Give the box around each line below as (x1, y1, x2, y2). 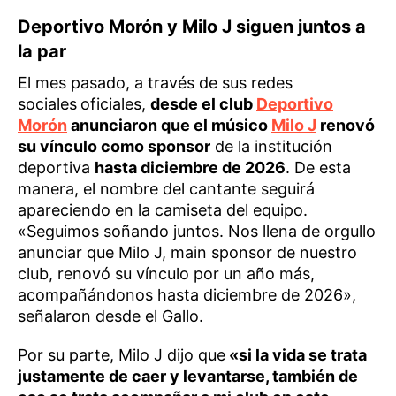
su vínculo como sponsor (18, 137, 210, 156)
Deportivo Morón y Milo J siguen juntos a (18, 16, 366, 37)
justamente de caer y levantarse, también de (18, 367, 358, 385)
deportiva (18, 158, 95, 177)
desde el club (150, 95, 256, 113)
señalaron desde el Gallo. (18, 307, 203, 325)
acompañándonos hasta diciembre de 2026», (18, 286, 356, 304)
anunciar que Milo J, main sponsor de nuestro (18, 243, 357, 262)
